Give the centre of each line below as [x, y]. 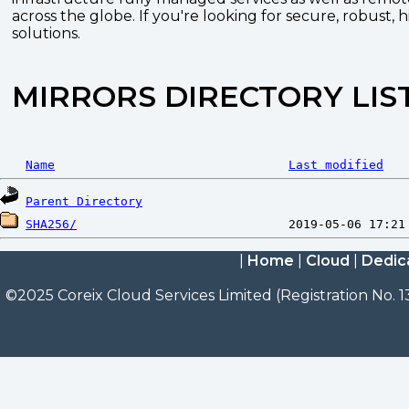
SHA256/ [51, 224]
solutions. [46, 33]
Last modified [336, 165]
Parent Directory [84, 201]
